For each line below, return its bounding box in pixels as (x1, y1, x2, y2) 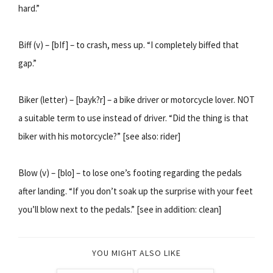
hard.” (18, 2, 40, 14)
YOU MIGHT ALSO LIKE (92, 247, 181, 258)
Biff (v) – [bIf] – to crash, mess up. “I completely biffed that (18, 38, 239, 51)
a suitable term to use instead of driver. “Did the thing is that (18, 112, 249, 124)
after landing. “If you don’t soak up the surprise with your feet (18, 185, 253, 197)
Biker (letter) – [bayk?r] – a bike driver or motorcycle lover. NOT (18, 93, 255, 105)
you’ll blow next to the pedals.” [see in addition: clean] (18, 203, 221, 215)
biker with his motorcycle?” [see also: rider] (18, 130, 180, 142)
